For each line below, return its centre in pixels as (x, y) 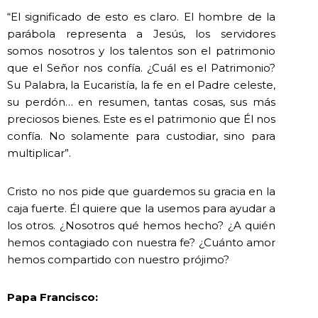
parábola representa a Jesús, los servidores (141, 34)
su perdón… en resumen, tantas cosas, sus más (141, 102)
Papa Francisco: (53, 297)
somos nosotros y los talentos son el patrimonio (141, 51)
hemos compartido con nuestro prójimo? (118, 259)
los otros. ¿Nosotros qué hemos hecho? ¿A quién (141, 225)
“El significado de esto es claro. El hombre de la (141, 17)
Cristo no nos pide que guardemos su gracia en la (141, 191)
